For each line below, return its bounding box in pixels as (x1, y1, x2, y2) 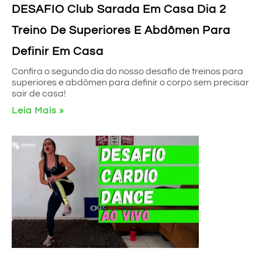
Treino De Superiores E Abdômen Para (12, 25, 230, 36)
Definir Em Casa (12, 46, 104, 57)
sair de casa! (12, 89, 66, 98)
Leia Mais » (12, 106, 64, 115)
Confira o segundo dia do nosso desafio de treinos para (12, 67, 243, 76)
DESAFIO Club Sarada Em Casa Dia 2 (12, 4, 226, 15)
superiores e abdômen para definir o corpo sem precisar (12, 78, 249, 87)
